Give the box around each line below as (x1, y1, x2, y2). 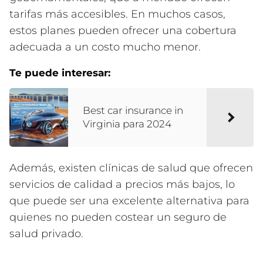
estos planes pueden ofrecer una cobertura (9, 24, 237, 38)
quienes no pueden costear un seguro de (9, 211, 227, 224)
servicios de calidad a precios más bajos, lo (9, 178, 235, 191)
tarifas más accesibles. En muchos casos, (9, 8, 225, 21)
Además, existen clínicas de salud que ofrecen (9, 161, 253, 175)
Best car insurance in (83, 104, 183, 117)
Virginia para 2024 (83, 118, 171, 130)
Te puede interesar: (9, 67, 110, 79)
